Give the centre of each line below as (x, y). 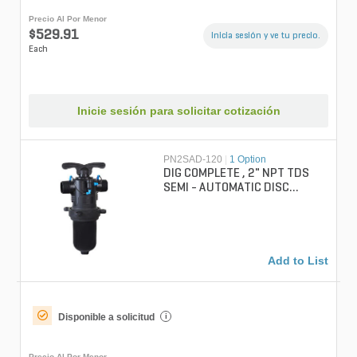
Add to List (298, 260)
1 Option (248, 159)
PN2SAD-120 (193, 159)
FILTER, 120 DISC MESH (245, 202)
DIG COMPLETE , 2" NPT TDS (237, 173)
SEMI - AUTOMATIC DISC (227, 188)
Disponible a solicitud (106, 317)
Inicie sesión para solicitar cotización (178, 110)
